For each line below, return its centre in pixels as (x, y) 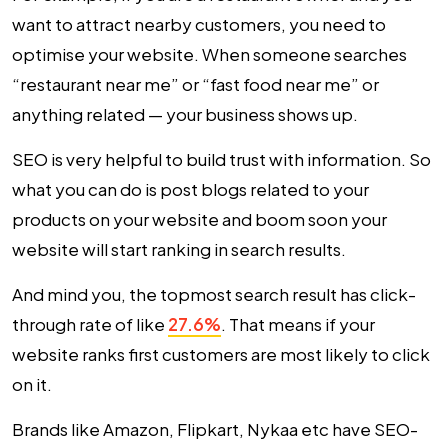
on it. (32, 384)
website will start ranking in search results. (179, 249)
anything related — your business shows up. (185, 114)
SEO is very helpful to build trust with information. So (221, 159)
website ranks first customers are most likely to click (221, 354)
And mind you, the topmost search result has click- (214, 294)
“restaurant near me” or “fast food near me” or (195, 84)
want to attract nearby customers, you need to (199, 24)
